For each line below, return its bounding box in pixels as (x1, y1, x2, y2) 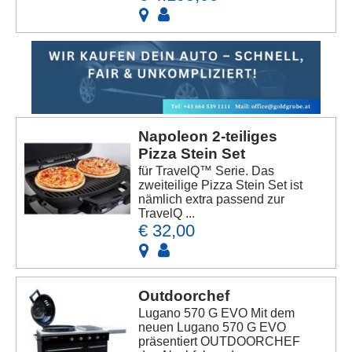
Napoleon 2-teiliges (138, 127, 278, 145)
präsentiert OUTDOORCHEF (138, 334, 301, 348)
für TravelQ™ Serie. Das (138, 163, 275, 178)
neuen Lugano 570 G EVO (138, 320, 287, 334)
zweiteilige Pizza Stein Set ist (138, 178, 303, 192)
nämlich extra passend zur (138, 192, 285, 206)
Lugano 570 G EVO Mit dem (138, 306, 295, 320)
